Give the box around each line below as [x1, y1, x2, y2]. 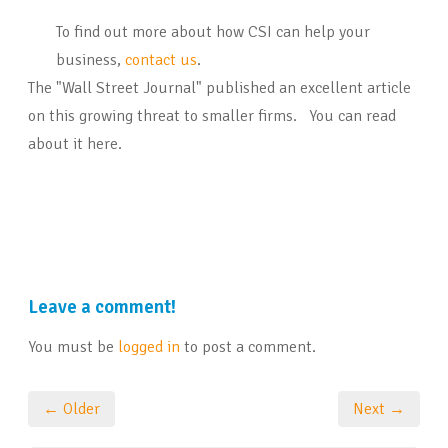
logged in [118, 337, 180, 358]
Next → [353, 399, 405, 420]
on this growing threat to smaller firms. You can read [28, 106, 396, 127]
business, [56, 50, 125, 71]
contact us [125, 50, 197, 71]
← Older [43, 399, 100, 420]
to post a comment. [180, 337, 316, 358]
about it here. [28, 134, 122, 155]
